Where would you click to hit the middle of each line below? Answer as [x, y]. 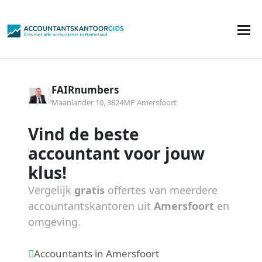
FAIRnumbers [85, 90]
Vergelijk [51, 190]
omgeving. [54, 222]
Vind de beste [84, 134]
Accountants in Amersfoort [96, 254]
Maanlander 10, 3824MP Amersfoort [114, 102]
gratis [91, 190]
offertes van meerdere [163, 190]
